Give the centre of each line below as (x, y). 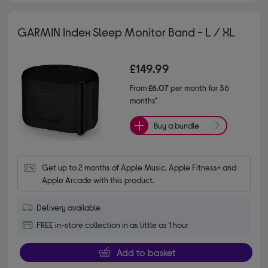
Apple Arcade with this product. (98, 179)
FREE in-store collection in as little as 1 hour (113, 224)
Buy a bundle (176, 126)
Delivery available (69, 207)
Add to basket (146, 252)
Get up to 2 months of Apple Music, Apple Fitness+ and (139, 167)
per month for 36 (199, 87)
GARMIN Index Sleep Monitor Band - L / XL (127, 31)
